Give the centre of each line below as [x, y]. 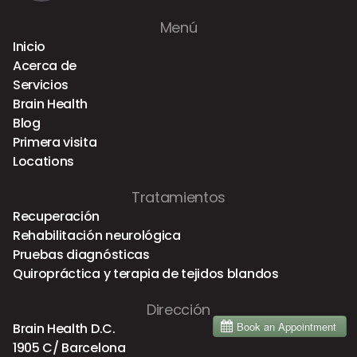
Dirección [178, 309]
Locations [44, 161]
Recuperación [57, 216]
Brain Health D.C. [64, 328]
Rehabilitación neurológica [97, 235]
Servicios [41, 84]
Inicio [29, 46]
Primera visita [55, 142]
